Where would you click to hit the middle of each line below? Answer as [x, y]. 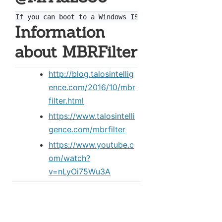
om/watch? [69, 158]
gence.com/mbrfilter [87, 129]
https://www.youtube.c [91, 144]
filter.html [66, 100]
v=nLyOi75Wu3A [80, 171]
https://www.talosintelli [92, 116]
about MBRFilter [76, 52]
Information [60, 32]
